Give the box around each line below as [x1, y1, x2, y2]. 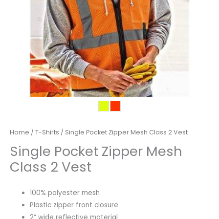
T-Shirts [35, 128, 59, 136]
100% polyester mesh [30, 188, 100, 198]
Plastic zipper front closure [30, 200, 119, 210]
